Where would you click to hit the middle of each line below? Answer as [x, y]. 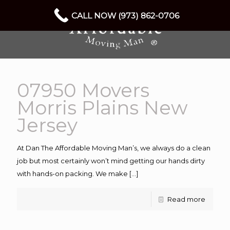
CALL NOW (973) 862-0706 [125, 15]
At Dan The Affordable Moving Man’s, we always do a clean [114, 148]
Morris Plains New [102, 108]
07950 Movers [83, 90]
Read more [186, 199]
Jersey [47, 125]
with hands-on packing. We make [72, 174]
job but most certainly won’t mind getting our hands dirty [111, 161]
